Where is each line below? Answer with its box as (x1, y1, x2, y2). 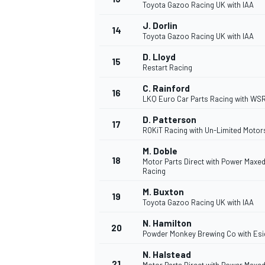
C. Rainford (143, 83, 190, 94)
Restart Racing (143, 63, 192, 73)
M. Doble (143, 146, 177, 157)
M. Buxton (143, 186, 184, 198)
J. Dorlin (143, 20, 177, 31)
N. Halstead (143, 249, 191, 260)
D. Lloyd (143, 51, 176, 63)
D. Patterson (143, 114, 196, 125)
